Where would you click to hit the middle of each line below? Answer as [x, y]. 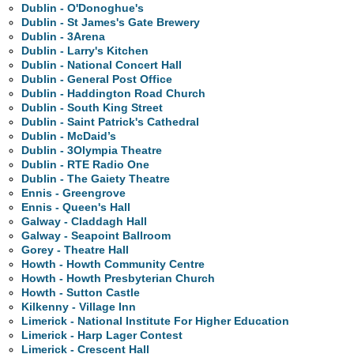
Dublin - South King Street [92, 108]
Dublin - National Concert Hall [102, 65]
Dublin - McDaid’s [69, 136]
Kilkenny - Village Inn [79, 307]
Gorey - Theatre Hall [75, 250]
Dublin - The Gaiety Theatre [96, 179]
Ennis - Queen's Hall [76, 207]
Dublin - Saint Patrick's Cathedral [111, 122]
